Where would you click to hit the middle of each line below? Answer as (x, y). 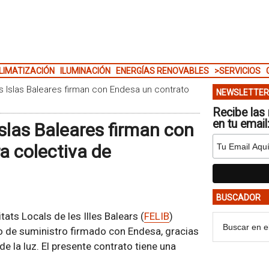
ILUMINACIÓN (85, 71)
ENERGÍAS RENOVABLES (162, 71)
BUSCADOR (238, 198)
